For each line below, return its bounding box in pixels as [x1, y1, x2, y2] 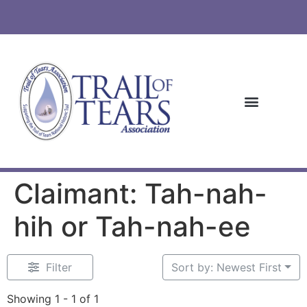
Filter [45, 260, 72, 275]
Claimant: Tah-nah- [14, 177, 267, 211]
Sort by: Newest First [171, 260, 282, 275]
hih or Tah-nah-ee [14, 210, 251, 244]
